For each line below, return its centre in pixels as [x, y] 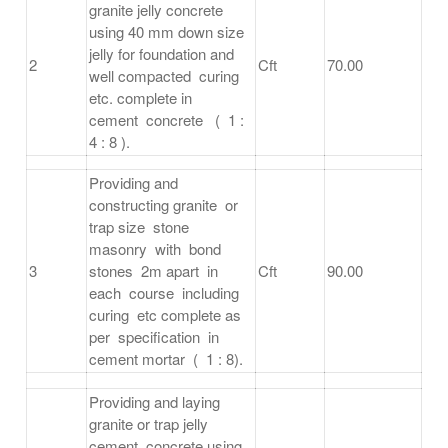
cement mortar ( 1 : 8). [166, 359]
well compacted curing [166, 76]
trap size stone [141, 227]
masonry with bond [157, 249]
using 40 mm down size [166, 32]
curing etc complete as [165, 315]
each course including [166, 293]
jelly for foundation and [161, 54]
